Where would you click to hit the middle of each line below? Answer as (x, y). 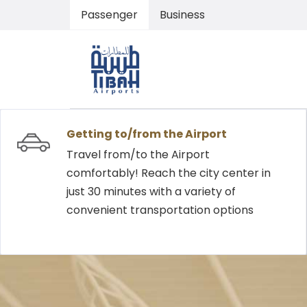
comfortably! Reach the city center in (169, 173)
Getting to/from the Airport (147, 134)
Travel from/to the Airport (138, 155)
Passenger (109, 15)
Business (182, 15)
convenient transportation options (160, 210)
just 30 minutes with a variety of (151, 192)
